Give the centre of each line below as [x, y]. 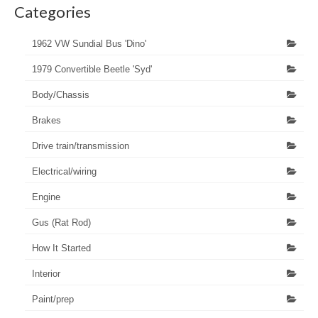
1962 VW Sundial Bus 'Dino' [89, 43]
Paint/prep [53, 299]
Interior [46, 273]
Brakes [46, 120]
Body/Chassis [61, 94]
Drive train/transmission [81, 146]
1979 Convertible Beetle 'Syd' [92, 69]
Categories [53, 11]
